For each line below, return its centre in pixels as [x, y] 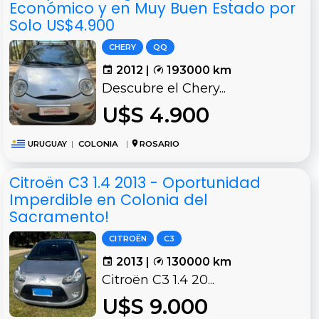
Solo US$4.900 [62, 26]
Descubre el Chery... [164, 89]
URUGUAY [47, 144]
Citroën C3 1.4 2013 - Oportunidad [135, 183]
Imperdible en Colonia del [109, 200]
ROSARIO [159, 144]
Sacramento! [59, 217]
